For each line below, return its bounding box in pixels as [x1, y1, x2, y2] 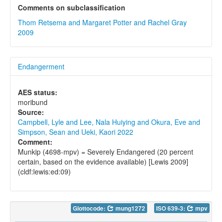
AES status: [18, 87, 57, 98]
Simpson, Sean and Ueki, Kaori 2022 [18, 127, 133, 137]
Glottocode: [73, 204, 107, 213]
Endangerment [18, 61, 64, 72]
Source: [18, 107, 44, 117]
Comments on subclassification [18, 2, 125, 13]
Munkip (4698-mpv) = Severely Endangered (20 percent [18, 147, 193, 157]
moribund [18, 97, 48, 108]
